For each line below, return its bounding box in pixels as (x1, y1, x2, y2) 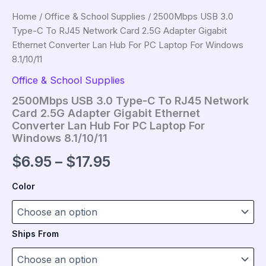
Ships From (12, 229, 59, 239)
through (110, 223, 167, 242)
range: (110, 176, 157, 194)
